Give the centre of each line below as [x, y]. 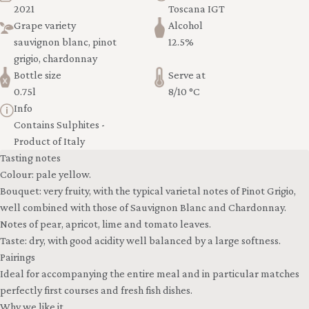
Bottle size [38, 75]
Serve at [187, 75]
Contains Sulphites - [59, 125]
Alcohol [186, 26]
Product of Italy [49, 141]
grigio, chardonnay [56, 59]
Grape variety [45, 26]
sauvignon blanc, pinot [65, 42]
